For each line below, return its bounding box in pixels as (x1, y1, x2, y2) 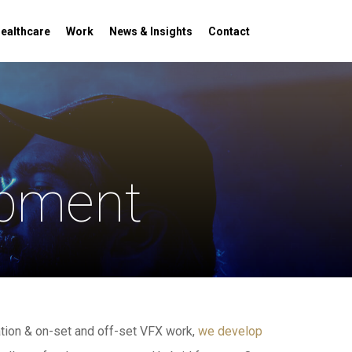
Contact (208, 24, 250, 38)
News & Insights (109, 24, 192, 38)
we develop (198, 324, 262, 339)
